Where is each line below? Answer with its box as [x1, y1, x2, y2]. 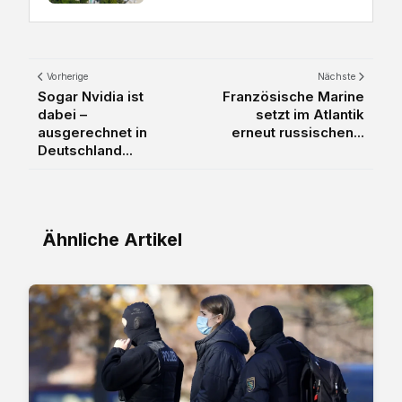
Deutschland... [38, 141, 133, 159]
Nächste [318, 70, 358, 83]
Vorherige [44, 70, 88, 83]
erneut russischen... [232, 123, 364, 141]
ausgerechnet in [38, 123, 147, 141]
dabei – [38, 105, 87, 123]
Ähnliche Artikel [42, 228, 182, 250]
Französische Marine [223, 87, 364, 105]
